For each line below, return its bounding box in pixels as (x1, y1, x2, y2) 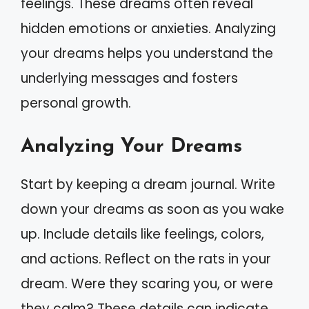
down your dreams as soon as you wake (21, 200, 284, 219)
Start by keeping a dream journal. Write (21, 175, 275, 194)
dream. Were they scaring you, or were (21, 275, 273, 293)
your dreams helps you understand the (21, 43, 273, 63)
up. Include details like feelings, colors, (21, 225, 264, 243)
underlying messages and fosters (21, 68, 238, 88)
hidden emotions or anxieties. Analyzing (21, 19, 276, 38)
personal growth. (21, 93, 131, 112)
